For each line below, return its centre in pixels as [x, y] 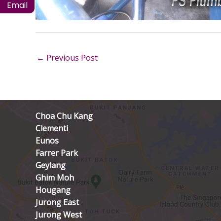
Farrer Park [57, 153]
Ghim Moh [55, 178]
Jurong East [57, 203]
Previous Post [71, 58]
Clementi [52, 129]
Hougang [53, 190]
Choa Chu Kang [64, 116]
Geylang [51, 166]
